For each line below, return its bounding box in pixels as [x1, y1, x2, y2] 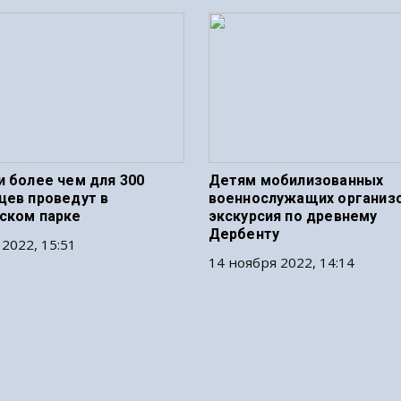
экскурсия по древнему [208, 208, 378, 225]
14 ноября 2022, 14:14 [208, 253, 354, 271]
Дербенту [208, 226, 280, 243]
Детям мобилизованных [208, 172, 384, 189]
